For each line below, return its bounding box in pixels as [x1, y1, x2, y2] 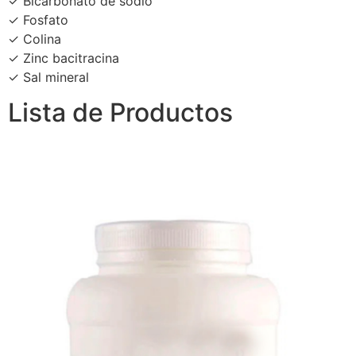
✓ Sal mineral [8, 68, 89, 85]
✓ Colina [8, 30, 61, 47]
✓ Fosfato [8, 11, 68, 28]
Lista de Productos [8, 97, 233, 129]
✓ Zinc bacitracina [8, 49, 119, 66]
